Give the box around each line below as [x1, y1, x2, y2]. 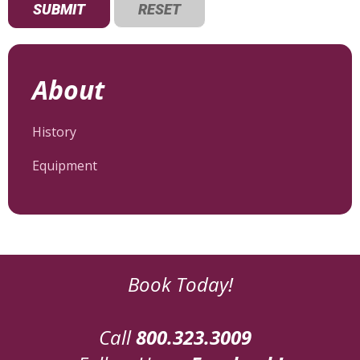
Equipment [32, 157, 97, 175]
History [32, 123, 76, 141]
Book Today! [127, 271, 233, 298]
